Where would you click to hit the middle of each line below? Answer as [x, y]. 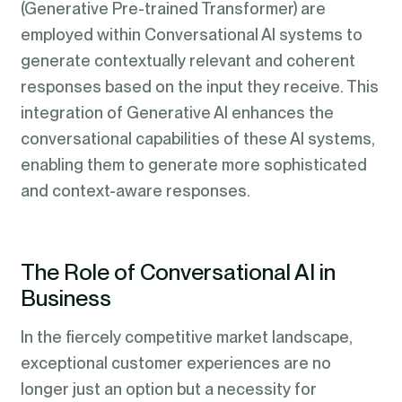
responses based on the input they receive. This [199, 87]
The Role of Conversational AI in [178, 271]
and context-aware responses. [135, 191]
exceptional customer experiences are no [175, 363]
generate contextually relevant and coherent [188, 61]
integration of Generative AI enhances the [177, 113]
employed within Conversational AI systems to [191, 35]
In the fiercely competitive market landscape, [186, 337]
